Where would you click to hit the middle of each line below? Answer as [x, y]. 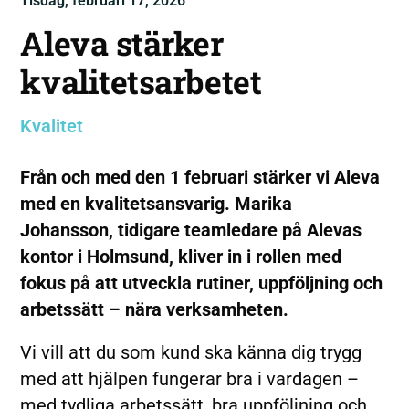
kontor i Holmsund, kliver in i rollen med [181, 257]
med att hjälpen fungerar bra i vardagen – [190, 379]
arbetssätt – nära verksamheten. [155, 309]
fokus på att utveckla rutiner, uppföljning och [202, 283]
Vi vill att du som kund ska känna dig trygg [191, 352]
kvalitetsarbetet [141, 81]
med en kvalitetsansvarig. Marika [157, 204]
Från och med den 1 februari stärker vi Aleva [200, 177]
